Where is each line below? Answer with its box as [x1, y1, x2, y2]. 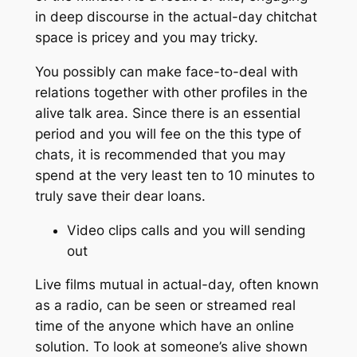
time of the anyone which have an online [34, 318, 294, 335]
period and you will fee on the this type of [34, 125, 301, 142]
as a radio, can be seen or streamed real [34, 297, 296, 314]
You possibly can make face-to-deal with [34, 63, 298, 80]
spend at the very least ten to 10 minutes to [34, 167, 315, 183]
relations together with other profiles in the [34, 84, 308, 100]
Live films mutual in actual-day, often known [34, 277, 319, 293]
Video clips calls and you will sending [66, 222, 305, 238]
